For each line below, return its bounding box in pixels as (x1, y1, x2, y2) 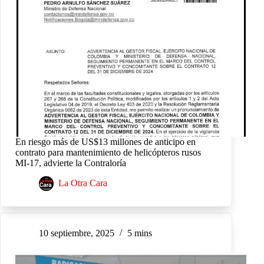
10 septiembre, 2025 (39, 228, 114, 239)
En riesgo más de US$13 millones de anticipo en (15, 136, 196, 147)
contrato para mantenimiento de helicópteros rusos (15, 147, 201, 157)
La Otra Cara (58, 178, 107, 189)
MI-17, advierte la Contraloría (15, 157, 126, 168)
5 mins (127, 228, 152, 239)
